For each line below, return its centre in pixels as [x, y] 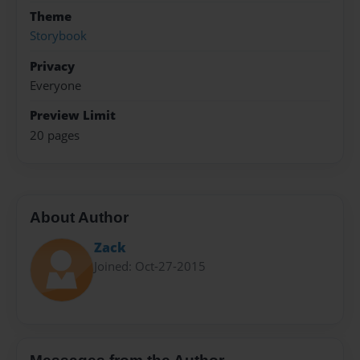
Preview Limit [73, 116]
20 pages [55, 135]
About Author [79, 218]
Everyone [55, 85]
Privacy [52, 66]
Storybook [58, 36]
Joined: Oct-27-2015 [150, 266]
